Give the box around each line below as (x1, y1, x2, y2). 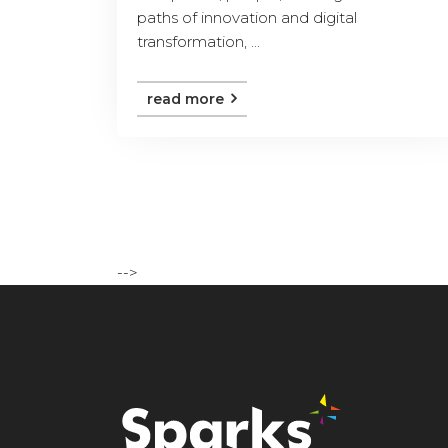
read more (147, 89, 228, 108)
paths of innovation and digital (137, 7, 357, 27)
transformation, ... (137, 31, 260, 51)
